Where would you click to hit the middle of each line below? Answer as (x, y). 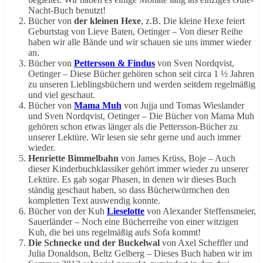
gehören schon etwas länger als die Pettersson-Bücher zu (133, 127)
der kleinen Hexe (107, 21)
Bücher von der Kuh (68, 211)
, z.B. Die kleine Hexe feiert (193, 21)
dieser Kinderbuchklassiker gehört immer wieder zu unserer (138, 169)
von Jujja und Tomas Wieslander (183, 106)
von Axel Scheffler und (204, 243)
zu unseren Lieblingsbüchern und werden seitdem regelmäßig (142, 85)
